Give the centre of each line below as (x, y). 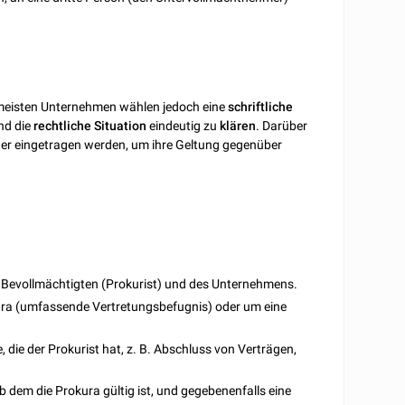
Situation (121, 126)
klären (238, 126)
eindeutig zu (184, 126)
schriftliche (261, 107)
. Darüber (282, 126)
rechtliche (63, 126)
